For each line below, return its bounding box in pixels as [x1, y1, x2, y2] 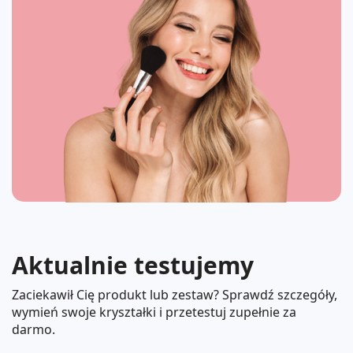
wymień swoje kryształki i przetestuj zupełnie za [12, 303, 296, 321]
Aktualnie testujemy [12, 248, 254, 281]
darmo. [12, 320, 55, 338]
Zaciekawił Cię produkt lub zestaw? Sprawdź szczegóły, [12, 285, 337, 303]
